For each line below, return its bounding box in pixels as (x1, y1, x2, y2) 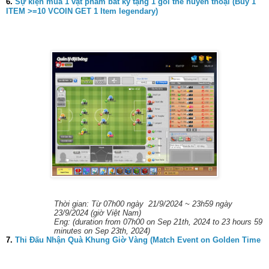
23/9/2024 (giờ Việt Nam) (54, 208, 141, 217)
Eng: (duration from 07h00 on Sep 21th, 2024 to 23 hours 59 (54, 217, 262, 226)
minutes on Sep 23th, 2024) (54, 226, 150, 235)
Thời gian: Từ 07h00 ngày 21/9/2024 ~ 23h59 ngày (54, 199, 232, 208)
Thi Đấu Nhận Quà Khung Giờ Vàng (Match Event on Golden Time (15, 235, 261, 244)
